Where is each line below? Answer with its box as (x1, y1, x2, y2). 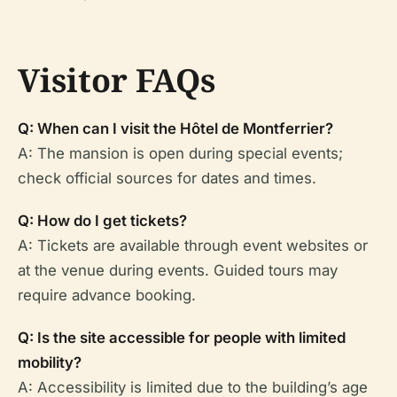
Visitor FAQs (18, 58, 215, 102)
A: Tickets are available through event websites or (18, 237, 368, 254)
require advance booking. (18, 286, 196, 304)
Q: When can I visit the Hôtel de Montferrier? (18, 120, 333, 137)
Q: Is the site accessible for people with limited (18, 329, 346, 346)
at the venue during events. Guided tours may (18, 261, 338, 279)
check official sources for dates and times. (18, 169, 316, 187)
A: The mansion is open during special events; (18, 144, 343, 162)
